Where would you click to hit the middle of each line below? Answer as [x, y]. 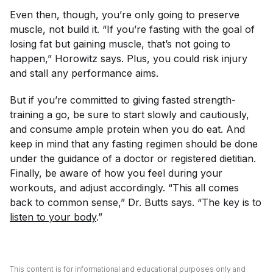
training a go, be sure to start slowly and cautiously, [129, 115]
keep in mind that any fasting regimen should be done [134, 144]
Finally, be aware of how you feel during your [116, 173]
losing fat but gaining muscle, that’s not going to [120, 44]
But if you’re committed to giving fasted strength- [123, 100]
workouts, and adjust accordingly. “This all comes [124, 188]
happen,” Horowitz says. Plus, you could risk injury [129, 58]
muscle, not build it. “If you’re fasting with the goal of [132, 29]
